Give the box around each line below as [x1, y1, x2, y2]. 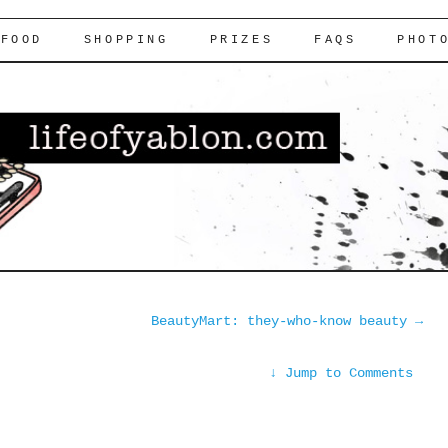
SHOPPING [83, 33, 169, 47]
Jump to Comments [284, 364, 413, 381]
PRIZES [209, 33, 274, 47]
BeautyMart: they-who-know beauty [150, 312, 415, 329]
